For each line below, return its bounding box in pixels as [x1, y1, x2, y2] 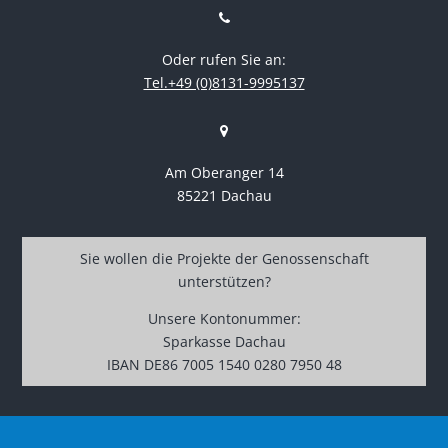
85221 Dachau [176, 186, 272, 205]
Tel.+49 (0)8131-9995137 [143, 73, 305, 92]
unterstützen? [177, 272, 271, 291]
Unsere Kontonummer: [147, 309, 301, 328]
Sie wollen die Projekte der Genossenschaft [79, 249, 369, 268]
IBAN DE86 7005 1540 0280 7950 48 [106, 355, 342, 374]
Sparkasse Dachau [162, 332, 286, 351]
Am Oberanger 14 [164, 163, 284, 182]
